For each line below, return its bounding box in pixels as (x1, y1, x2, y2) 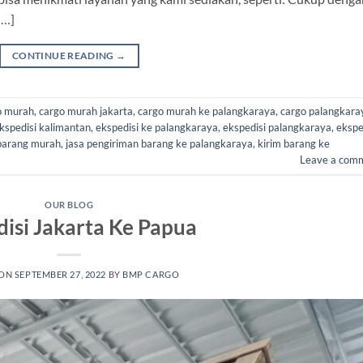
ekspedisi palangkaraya (223, 121, 331, 135)
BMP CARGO (122, 268, 180, 280)
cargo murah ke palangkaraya (138, 105, 275, 118)
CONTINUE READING (12, 49, 117, 62)
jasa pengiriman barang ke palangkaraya (66, 137, 253, 151)
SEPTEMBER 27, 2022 (14, 268, 106, 280)
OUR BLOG (45, 199, 94, 210)
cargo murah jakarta (39, 105, 133, 118)
